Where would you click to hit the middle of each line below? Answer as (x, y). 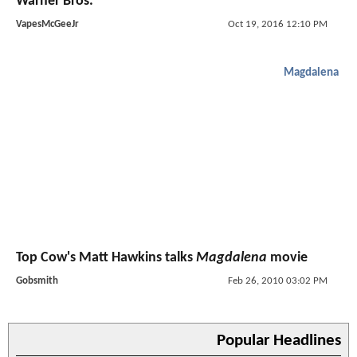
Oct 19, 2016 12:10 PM (277, 24)
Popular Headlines (279, 341)
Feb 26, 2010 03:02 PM (277, 281)
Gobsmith (37, 281)
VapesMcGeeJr (47, 24)
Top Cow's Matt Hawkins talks (106, 258)
